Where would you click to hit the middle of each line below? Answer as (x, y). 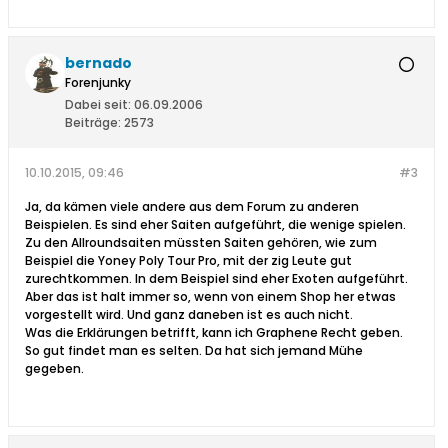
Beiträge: (93, 123)
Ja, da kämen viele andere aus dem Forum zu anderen (192, 207)
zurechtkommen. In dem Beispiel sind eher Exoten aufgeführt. (216, 279)
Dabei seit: (98, 105)
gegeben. (54, 369)
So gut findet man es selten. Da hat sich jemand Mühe (194, 351)
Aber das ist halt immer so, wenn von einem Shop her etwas (210, 297)
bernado (98, 63)
